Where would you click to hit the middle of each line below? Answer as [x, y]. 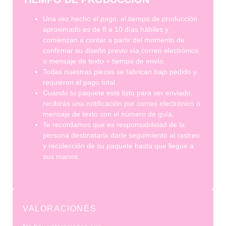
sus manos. [61, 156]
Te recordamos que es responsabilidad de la [114, 124]
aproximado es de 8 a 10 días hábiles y [106, 29]
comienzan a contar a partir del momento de [114, 40]
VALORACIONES [60, 209]
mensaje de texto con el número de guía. [108, 114]
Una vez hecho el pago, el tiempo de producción [120, 18]
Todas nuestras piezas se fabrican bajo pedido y [120, 71]
